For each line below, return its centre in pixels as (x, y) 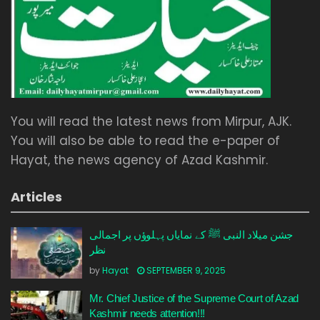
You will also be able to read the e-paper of (145, 141)
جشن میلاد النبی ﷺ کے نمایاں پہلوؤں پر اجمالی (191, 235)
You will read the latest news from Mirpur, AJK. (151, 122)
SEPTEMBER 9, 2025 (185, 271)
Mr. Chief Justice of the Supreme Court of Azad (194, 299)
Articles (36, 197)
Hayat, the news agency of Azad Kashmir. (139, 160)
